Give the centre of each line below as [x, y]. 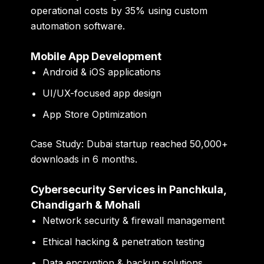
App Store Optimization [95, 114]
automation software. [78, 26]
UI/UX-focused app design [102, 93]
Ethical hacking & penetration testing [124, 241]
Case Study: [57, 143]
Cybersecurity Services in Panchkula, [129, 189]
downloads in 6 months [83, 159]
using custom [176, 11]
